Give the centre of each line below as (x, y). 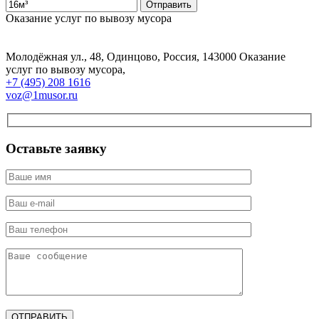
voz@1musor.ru (42, 95)
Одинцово (132, 57)
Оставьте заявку (56, 148)
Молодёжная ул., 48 (53, 57)
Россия (180, 57)
